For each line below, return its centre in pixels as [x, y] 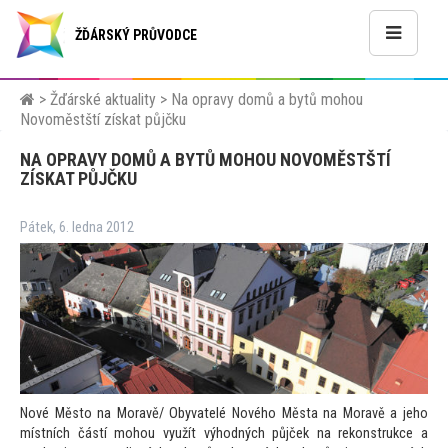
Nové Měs [49, 414]
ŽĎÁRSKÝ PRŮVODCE [136, 35]
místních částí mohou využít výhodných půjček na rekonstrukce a [224, 434]
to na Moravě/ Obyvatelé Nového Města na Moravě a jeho [253, 414]
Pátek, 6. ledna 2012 [77, 227]
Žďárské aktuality [103, 99]
